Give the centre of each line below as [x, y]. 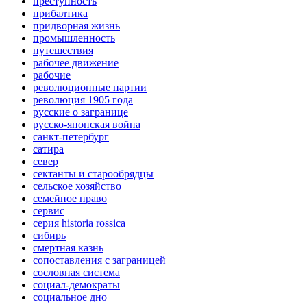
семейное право [70, 199]
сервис [49, 211]
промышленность [74, 38]
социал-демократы [76, 285]
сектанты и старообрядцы [93, 174]
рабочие [52, 75]
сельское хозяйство [77, 186]
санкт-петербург [71, 137]
